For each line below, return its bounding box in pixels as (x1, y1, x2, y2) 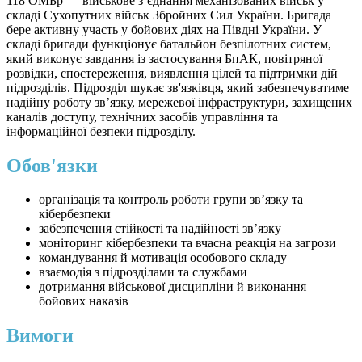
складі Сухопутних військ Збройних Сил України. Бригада (6, 7, 331, 22)
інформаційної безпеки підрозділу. (6, 124, 196, 138)
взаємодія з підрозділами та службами (39, 265, 247, 280)
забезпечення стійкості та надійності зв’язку (39, 221, 281, 236)
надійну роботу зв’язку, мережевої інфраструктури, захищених (6, 95, 352, 109)
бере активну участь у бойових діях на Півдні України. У (6, 22, 322, 36)
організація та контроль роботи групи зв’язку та (39, 192, 303, 207)
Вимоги (6, 325, 74, 347)
